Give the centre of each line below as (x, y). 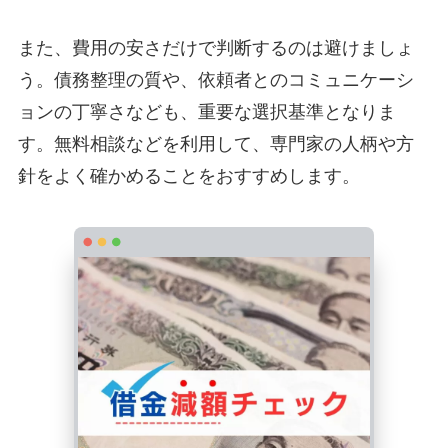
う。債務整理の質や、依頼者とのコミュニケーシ (215, 79)
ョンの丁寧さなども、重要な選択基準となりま (206, 111)
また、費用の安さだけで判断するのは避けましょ (215, 47)
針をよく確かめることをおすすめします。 (188, 175)
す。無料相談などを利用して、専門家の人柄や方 (215, 143)
